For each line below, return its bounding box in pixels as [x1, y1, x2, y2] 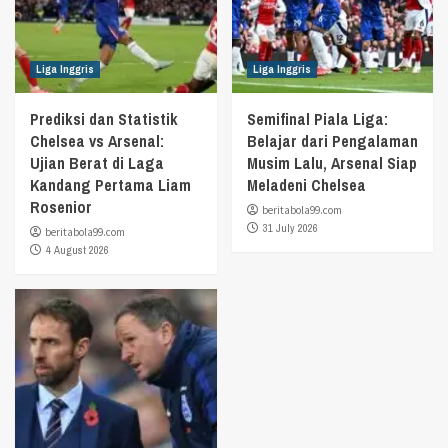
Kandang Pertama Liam [30, 173, 191, 196]
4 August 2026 [46, 242, 109, 257]
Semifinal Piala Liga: [246, 107, 388, 130]
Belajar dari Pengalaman [246, 129, 418, 152]
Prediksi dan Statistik [30, 107, 178, 130]
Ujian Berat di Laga [30, 151, 164, 174]
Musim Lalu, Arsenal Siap [246, 151, 417, 174]
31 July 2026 [262, 220, 318, 235]
